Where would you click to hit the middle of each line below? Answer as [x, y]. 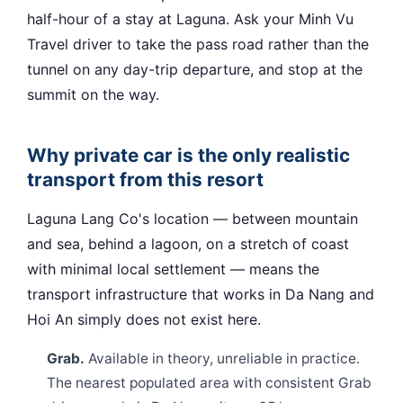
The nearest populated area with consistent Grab [210, 383]
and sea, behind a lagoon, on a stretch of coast [188, 244]
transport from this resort [145, 180]
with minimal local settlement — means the [173, 269]
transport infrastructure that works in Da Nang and [201, 295]
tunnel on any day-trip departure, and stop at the [195, 70]
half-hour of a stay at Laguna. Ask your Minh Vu [190, 19]
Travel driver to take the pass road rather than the [198, 45]
